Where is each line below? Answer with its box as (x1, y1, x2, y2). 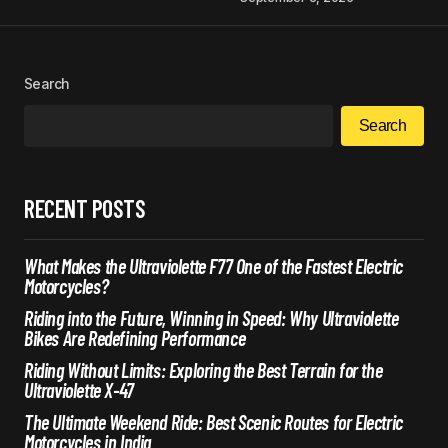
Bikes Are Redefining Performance (24, 325, 246, 350)
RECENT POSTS (24, 193, 146, 223)
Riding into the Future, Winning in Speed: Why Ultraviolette (24, 305, 399, 330)
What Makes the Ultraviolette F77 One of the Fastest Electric (24, 253, 404, 278)
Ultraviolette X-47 (24, 377, 134, 402)
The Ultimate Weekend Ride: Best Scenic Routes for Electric (24, 409, 403, 434)
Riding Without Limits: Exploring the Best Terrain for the (24, 357, 383, 382)
